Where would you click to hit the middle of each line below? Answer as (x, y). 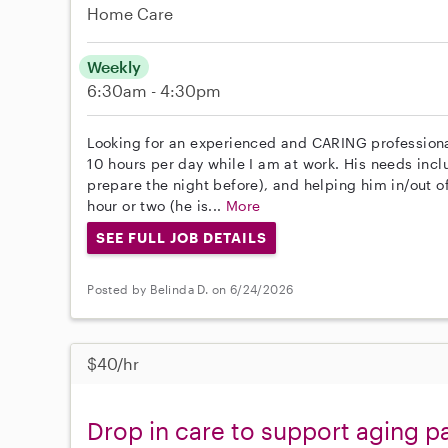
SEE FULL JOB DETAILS (181, 237)
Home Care (130, 13)
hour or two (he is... (157, 205)
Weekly (114, 66)
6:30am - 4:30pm (154, 90)
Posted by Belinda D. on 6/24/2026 (190, 289)
